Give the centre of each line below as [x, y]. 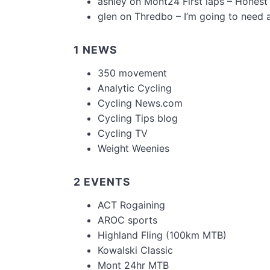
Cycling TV [123, 133]
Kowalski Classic [135, 250]
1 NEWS [96, 50]
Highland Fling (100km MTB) [162, 235]
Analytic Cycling [135, 88]
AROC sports [127, 220]
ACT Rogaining [131, 205]
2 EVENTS [102, 182]
